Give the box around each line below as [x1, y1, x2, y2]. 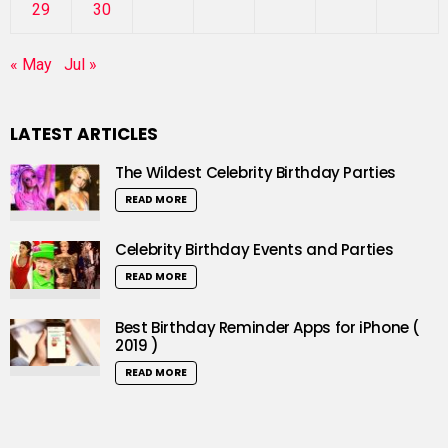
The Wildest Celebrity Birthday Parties [115, 161, 396, 183]
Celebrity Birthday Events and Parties [115, 239, 394, 261]
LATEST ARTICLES [10, 121, 158, 146]
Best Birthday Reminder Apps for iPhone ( [115, 316, 420, 338]
